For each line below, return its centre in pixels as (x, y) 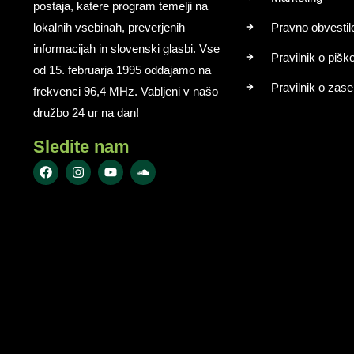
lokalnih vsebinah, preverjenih (109, 27)
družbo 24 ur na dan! (86, 112)
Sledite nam (81, 147)
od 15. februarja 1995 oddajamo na (122, 70)
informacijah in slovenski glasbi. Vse (126, 48)
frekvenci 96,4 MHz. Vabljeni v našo (126, 91)
